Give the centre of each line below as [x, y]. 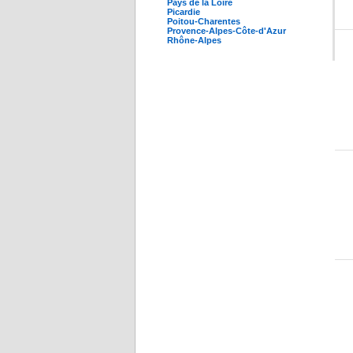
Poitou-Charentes [204, 21]
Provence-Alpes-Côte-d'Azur [227, 31]
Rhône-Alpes [194, 40]
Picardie [184, 12]
